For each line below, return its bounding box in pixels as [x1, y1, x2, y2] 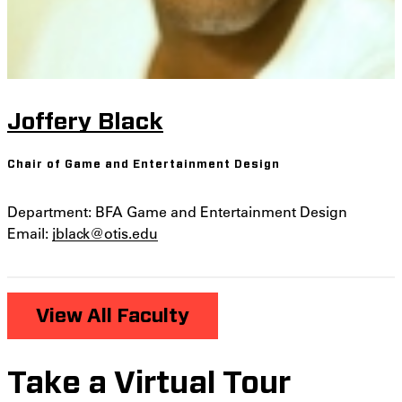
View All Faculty [36, 306, 189, 327]
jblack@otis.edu [52, 223, 158, 243]
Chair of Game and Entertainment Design [7, 159, 280, 170]
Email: [7, 223, 52, 243]
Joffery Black [7, 109, 163, 134]
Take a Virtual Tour [7, 369, 291, 400]
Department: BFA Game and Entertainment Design [7, 202, 347, 222]
